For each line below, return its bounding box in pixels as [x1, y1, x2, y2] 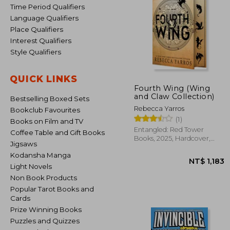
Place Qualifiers [15, 25, 63, 33]
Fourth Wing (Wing [134, 83, 210, 93]
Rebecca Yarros [134, 104, 184, 112]
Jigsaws [13, 140, 37, 148]
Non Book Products [15, 174, 77, 182]
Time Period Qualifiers [14, 3, 85, 11]
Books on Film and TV [15, 117, 83, 125]
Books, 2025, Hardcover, [134, 134, 210, 142]
